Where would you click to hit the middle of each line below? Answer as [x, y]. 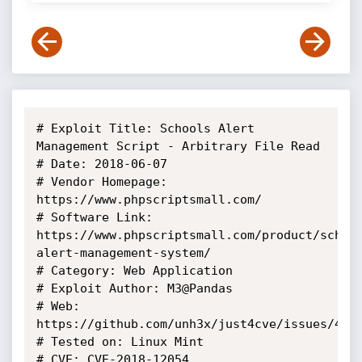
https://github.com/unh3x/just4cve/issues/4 [189, 324]
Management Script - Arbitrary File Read [178, 146]
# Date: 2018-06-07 [101, 164]
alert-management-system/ [123, 253]
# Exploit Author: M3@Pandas [134, 288]
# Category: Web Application [134, 271]
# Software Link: [94, 217]
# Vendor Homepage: [101, 182]
